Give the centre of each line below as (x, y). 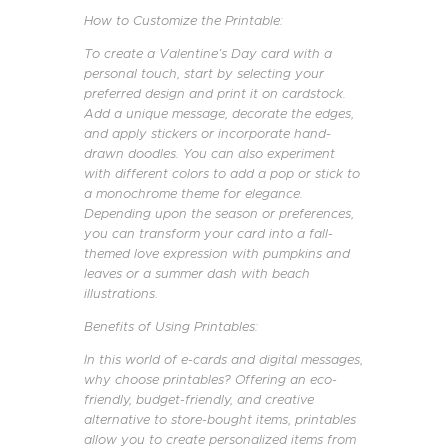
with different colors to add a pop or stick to (222, 173)
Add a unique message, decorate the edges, (219, 113)
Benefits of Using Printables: (171, 326)
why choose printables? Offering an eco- (210, 379)
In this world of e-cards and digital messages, (223, 359)
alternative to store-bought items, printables (220, 419)
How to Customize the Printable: (183, 20)
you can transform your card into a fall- (208, 233)
